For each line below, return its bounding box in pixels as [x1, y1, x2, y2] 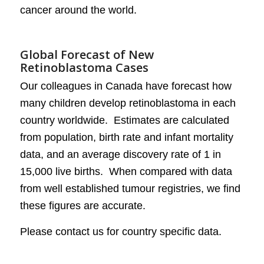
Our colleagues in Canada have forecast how [19, 80, 232, 92]
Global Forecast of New [19, 47, 154, 63]
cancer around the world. [19, 4, 137, 16]
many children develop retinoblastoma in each [19, 97, 236, 109]
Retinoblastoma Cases [19, 60, 148, 76]
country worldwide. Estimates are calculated [19, 114, 229, 126]
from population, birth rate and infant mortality [19, 131, 233, 143]
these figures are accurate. [19, 199, 146, 212]
